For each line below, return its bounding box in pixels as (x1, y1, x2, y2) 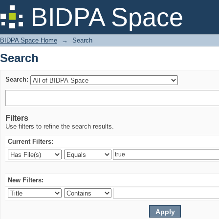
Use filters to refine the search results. (5, 123, 114, 130)
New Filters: (8, 176, 44, 184)
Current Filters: (8, 138, 53, 145)
